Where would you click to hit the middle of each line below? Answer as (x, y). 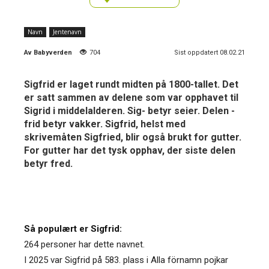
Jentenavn (67, 32)
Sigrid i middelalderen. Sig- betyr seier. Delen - (129, 110)
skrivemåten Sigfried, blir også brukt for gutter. (133, 137)
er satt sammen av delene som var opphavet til (131, 97)
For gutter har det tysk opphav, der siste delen (130, 150)
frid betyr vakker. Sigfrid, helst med (105, 124)
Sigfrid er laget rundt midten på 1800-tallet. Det (131, 84)
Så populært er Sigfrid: (73, 228)
